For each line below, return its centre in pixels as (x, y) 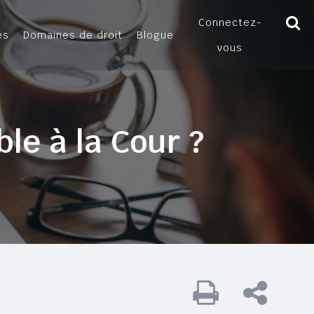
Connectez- (230, 22)
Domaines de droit (73, 35)
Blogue (155, 35)
